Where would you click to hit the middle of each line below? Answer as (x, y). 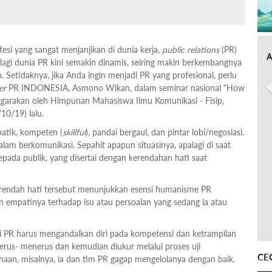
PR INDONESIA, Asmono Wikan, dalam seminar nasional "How (125, 88)
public (173, 50)
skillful (74, 132)
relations (203, 50)
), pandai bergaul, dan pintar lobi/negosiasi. (165, 132)
